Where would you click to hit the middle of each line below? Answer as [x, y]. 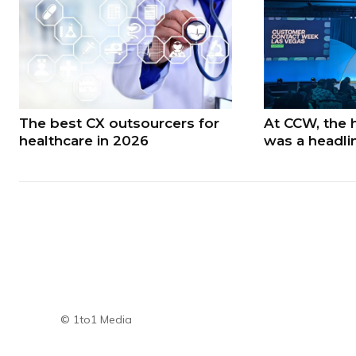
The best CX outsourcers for [119, 124]
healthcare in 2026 [84, 141]
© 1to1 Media [96, 320]
